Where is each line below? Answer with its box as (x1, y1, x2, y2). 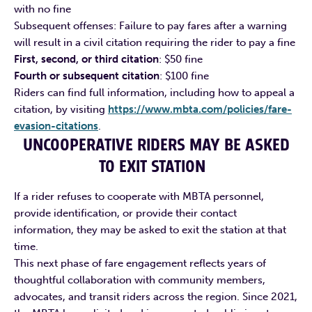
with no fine (14, 2, 74, 15)
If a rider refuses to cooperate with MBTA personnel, (14, 189, 264, 203)
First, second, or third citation (14, 52, 159, 65)
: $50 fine (159, 52, 205, 65)
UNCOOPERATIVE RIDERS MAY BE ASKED (22, 133, 290, 157)
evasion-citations (14, 119, 98, 132)
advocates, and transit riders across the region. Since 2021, (14, 290, 297, 303)
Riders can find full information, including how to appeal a (14, 86, 295, 99)
